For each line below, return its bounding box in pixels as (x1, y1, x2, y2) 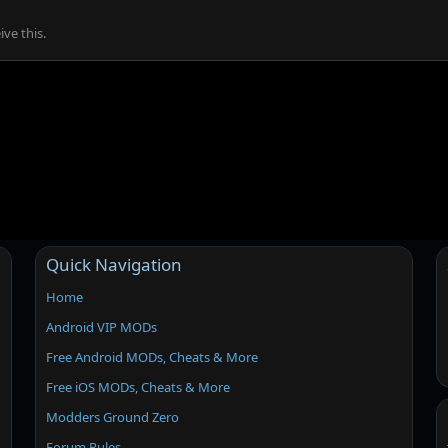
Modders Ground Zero (46, 408, 180, 426)
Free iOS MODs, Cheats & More (46, 378, 231, 396)
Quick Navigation (46, 253, 183, 276)
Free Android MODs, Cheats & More (46, 348, 259, 366)
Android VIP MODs (46, 318, 158, 336)
